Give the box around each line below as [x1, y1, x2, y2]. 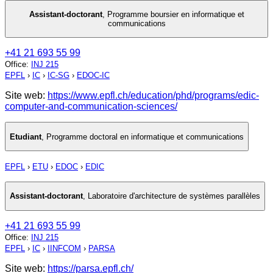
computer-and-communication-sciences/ [5, 101, 177, 112]
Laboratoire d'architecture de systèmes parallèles [88, 191, 260, 201]
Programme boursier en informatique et [107, 10, 244, 19]
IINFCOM [48, 243, 81, 253]
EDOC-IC [77, 71, 110, 80]
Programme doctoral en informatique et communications [46, 132, 244, 141]
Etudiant [10, 132, 41, 141]
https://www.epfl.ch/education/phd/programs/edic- [48, 90, 259, 101]
